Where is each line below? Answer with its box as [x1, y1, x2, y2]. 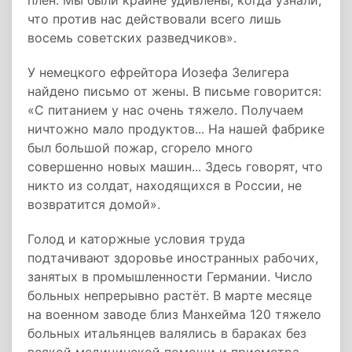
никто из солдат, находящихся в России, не [27, 178, 302, 193]
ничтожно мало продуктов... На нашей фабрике [27, 121, 324, 137]
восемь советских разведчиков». [27, 30, 236, 46]
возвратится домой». [27, 196, 160, 212]
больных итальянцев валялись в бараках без [27, 325, 306, 341]
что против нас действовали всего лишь [27, 11, 281, 27]
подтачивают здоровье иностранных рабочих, [27, 250, 318, 266]
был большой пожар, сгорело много [27, 140, 253, 156]
